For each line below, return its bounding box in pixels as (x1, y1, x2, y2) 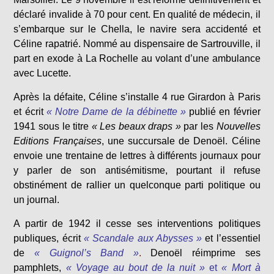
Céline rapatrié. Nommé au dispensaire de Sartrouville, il (13, 39, 261, 49)
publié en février (189, 106, 261, 117)
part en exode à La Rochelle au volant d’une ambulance (13, 53, 261, 64)
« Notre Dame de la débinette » (46, 106, 187, 117)
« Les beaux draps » (89, 121, 181, 131)
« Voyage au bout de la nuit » (65, 262, 206, 273)
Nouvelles (213, 121, 261, 131)
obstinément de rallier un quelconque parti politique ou (13, 180, 261, 190)
